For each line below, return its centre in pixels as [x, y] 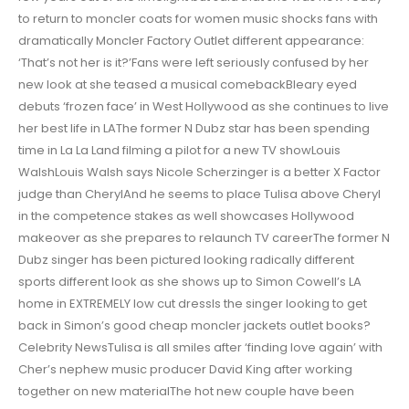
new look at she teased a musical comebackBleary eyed [188, 85]
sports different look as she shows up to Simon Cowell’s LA [190, 282]
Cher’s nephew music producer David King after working [185, 370]
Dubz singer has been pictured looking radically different [186, 260]
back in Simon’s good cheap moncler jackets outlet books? [194, 326]
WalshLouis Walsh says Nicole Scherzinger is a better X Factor [199, 173]
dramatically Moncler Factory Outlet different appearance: [191, 41]
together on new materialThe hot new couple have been [186, 392]
